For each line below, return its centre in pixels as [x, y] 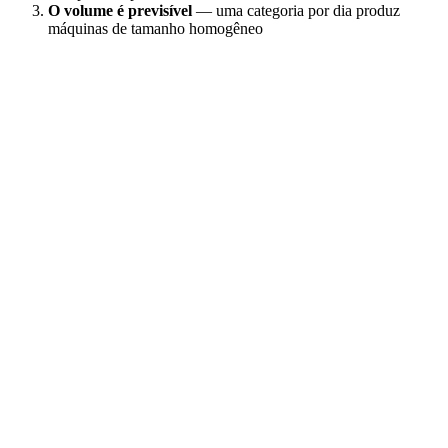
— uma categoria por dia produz [296, 11]
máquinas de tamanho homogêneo [155, 29]
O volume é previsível [120, 11]
